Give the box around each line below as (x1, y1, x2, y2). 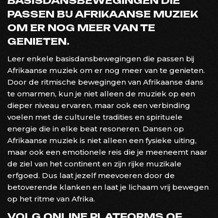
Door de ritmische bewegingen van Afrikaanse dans (7, 77, 203, 87)
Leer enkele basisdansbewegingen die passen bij (7, 54, 194, 63)
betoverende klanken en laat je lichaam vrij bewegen (7, 182, 209, 192)
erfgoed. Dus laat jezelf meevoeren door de (7, 170, 175, 180)
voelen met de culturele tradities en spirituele (7, 112, 182, 122)
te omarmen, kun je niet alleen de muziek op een (7, 89, 195, 98)
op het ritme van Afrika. (7, 194, 95, 203)
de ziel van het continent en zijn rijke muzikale (7, 159, 182, 168)
